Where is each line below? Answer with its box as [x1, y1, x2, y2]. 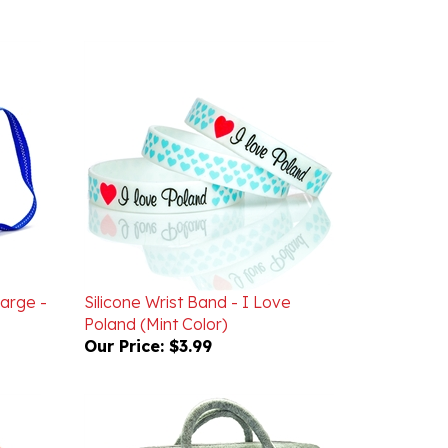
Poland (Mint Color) [83, 285, 228, 305]
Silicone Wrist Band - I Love [83, 263, 291, 283]
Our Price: [83, 307, 164, 327]
